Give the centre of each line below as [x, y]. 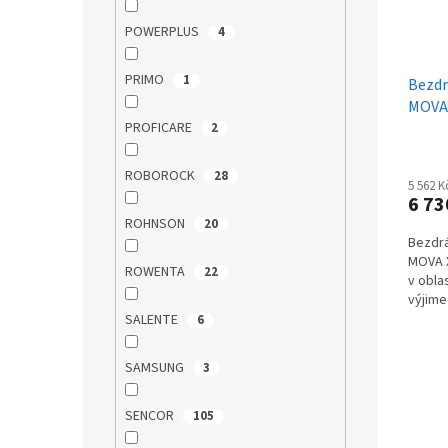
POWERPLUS [163, 32]
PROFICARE [159, 128]
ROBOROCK [161, 176]
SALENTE [152, 320]
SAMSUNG [155, 368]
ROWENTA [156, 272]
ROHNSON [156, 224]
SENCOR [150, 416]
